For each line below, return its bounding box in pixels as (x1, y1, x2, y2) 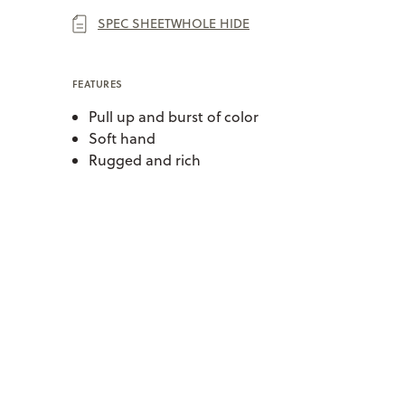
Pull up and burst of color (89, 106, 259, 127)
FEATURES (72, 76, 123, 91)
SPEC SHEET (98, 14, 171, 33)
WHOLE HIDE (171, 14, 250, 33)
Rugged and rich (89, 149, 202, 170)
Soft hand (89, 127, 156, 148)
